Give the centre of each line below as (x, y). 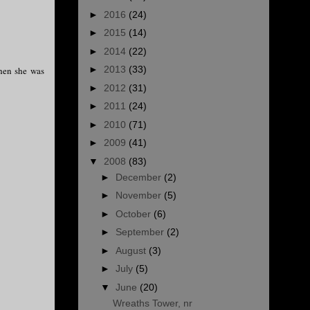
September (141, 232)
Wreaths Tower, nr (152, 303)
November (139, 195)
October (134, 213)
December (139, 177)
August (132, 250)
